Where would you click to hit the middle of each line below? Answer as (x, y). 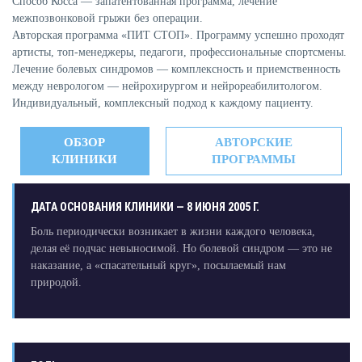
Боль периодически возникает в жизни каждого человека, (173, 232)
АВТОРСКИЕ (253, 143)
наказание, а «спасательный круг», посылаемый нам (158, 266)
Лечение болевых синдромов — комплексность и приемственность (176, 69)
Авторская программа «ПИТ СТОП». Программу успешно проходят (178, 36)
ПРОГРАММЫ (253, 160)
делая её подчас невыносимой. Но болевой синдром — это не (181, 249)
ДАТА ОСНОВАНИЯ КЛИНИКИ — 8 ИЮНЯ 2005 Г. (145, 207)
